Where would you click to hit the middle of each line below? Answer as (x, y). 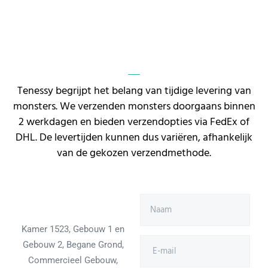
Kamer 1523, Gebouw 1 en (73, 229)
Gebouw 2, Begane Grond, (73, 245)
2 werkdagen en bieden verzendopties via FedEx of (134, 122)
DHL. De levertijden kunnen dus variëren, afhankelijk (134, 138)
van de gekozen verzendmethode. (134, 153)
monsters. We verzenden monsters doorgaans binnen (134, 106)
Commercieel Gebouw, (73, 260)
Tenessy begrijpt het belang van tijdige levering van (134, 91)
